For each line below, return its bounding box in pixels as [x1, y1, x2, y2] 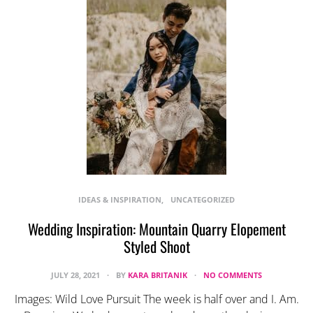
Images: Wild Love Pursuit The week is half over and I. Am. [14, 291, 299, 307]
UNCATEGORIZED [170, 194, 235, 205]
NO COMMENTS [203, 269, 262, 280]
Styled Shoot [123, 235, 190, 257]
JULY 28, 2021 [51, 269, 102, 280]
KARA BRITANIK [128, 269, 187, 280]
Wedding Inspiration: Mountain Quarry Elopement [27, 217, 286, 240]
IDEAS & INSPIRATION [78, 194, 161, 205]
